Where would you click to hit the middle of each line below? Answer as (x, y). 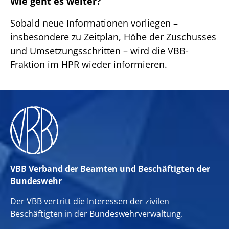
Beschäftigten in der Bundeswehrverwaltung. (98, 213)
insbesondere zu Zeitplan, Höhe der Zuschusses (113, 37)
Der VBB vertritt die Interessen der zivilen (90, 201)
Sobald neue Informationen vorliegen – (94, 23)
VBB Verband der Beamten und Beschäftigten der (110, 168)
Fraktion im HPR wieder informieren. (89, 64)
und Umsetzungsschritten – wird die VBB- (99, 50)
